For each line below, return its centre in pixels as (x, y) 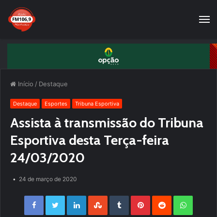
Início (25, 84)
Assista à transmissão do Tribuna (107, 123)
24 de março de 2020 (48, 179)
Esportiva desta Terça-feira (90, 140)
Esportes (56, 104)
